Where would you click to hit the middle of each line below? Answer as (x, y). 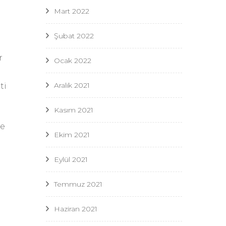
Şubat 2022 (74, 36)
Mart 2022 (72, 11)
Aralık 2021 (72, 85)
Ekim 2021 (72, 134)
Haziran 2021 (76, 209)
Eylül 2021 (71, 159)
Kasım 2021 (74, 110)
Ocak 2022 (73, 60)
